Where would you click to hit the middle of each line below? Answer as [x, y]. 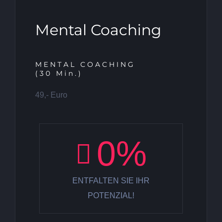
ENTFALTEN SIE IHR [111, 181]
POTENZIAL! [111, 196]
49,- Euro [51, 95]
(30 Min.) [59, 74]
